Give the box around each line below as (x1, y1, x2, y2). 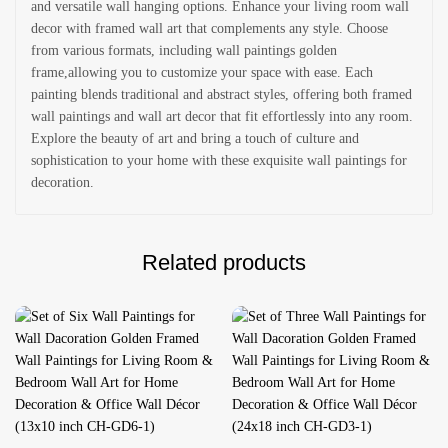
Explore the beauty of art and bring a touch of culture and (31, 131, 359, 146)
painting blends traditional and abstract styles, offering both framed (31, 87, 412, 102)
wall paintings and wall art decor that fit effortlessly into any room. (31, 109, 413, 124)
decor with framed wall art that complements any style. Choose (31, 21, 388, 36)
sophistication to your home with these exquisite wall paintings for (31, 153, 407, 168)
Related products (142, 250, 306, 275)
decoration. (31, 175, 94, 190)
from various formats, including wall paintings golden (31, 43, 337, 58)
